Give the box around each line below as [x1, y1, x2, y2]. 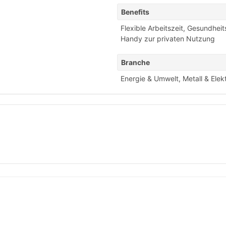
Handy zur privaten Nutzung [121, 34, 215, 43]
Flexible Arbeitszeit [121, 24, 183, 32]
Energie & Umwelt [121, 74, 179, 83]
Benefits [121, 8, 149, 16]
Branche [121, 58, 150, 67]
